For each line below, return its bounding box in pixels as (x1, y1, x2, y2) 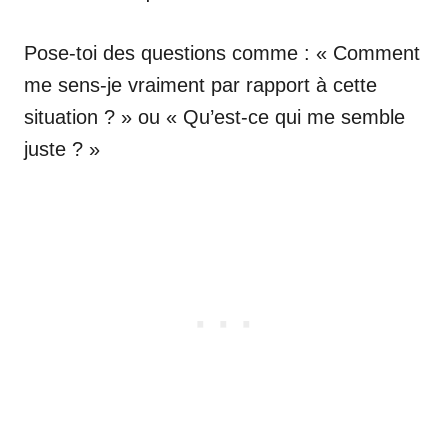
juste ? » (24, 137, 100, 160)
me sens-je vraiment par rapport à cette (24, 73, 377, 96)
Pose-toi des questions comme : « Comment (24, 41, 420, 64)
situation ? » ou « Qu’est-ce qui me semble (24, 105, 405, 128)
